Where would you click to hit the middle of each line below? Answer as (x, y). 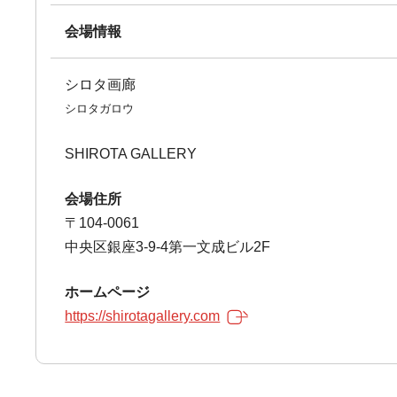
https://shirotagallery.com (143, 316)
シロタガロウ (100, 109)
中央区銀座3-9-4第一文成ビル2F (168, 247)
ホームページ (108, 292)
